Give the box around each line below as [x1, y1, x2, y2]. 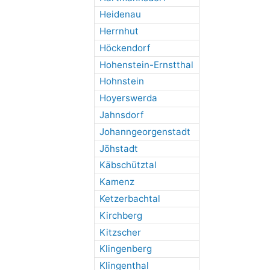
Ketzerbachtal [99, 192, 160, 204]
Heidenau [99, 8, 141, 20]
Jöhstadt [99, 142, 138, 154]
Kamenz [99, 176, 134, 188]
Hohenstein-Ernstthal [99, 58, 193, 71]
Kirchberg [99, 209, 142, 221]
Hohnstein [99, 75, 144, 87]
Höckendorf [99, 42, 150, 54]
